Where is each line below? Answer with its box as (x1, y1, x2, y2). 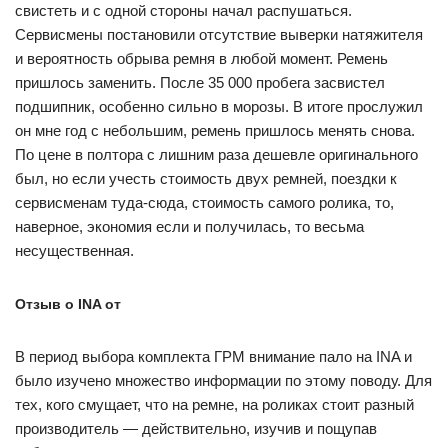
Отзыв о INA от (15, 296, 121, 312)
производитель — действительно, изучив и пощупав (15, 420, 377, 437)
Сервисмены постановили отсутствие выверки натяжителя (15, 26, 423, 43)
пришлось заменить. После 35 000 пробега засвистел (15, 74, 385, 91)
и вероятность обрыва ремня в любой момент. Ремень (15, 50, 388, 67)
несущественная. (15, 242, 134, 259)
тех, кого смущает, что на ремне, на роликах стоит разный (15, 396, 414, 413)
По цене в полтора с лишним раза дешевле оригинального (15, 146, 418, 163)
